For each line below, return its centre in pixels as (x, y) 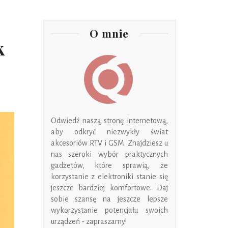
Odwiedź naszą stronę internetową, (109, 121)
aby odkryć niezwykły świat (109, 132)
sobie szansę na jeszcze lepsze (109, 199)
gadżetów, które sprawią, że (109, 165)
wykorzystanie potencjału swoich (109, 210)
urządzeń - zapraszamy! (89, 221)
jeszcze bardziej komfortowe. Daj (109, 188)
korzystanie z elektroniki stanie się (109, 177)
